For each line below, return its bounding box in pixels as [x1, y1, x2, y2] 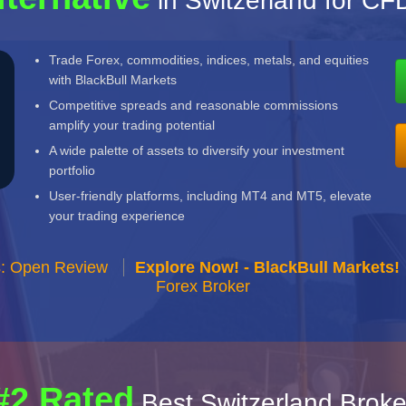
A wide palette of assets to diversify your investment [49, 143, 345, 158]
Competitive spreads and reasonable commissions [49, 98, 339, 112]
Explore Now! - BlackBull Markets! [134, 258, 400, 276]
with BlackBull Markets [49, 72, 178, 87]
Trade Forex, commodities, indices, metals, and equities [49, 53, 370, 67]
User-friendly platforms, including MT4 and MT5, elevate [49, 188, 372, 203]
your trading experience [49, 208, 186, 223]
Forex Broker [156, 277, 250, 295]
